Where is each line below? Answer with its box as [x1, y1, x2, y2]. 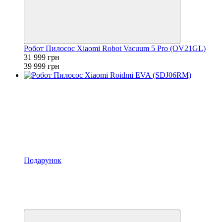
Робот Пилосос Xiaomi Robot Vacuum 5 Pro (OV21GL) [24, 44, 206, 53]
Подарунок [24, 156, 61, 165]
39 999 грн [24, 61, 59, 70]
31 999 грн [24, 53, 59, 61]
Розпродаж [24, 165, 60, 173]
